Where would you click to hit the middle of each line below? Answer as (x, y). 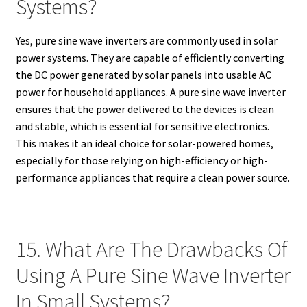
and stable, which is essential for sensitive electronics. (142, 126)
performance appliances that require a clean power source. (152, 177)
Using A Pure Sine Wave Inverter (153, 275)
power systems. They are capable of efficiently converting (150, 57)
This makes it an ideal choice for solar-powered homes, (144, 143)
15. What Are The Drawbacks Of (151, 249)
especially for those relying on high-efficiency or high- (142, 160)
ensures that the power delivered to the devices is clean (145, 109)
